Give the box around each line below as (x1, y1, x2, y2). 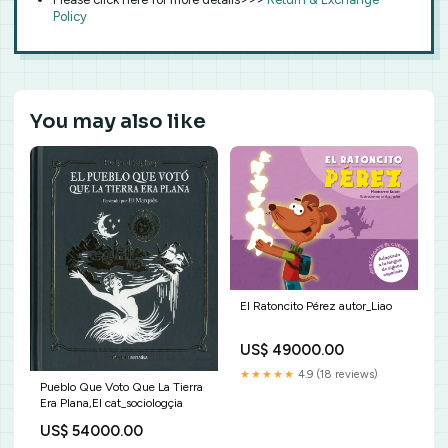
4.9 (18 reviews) (295, 367, 378, 381)
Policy (53, 9, 87, 24)
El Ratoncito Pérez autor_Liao (240, 298, 392, 313)
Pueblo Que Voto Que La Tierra (40, 380, 203, 395)
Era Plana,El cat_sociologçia (40, 396, 183, 411)
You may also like (30, 109, 206, 134)
